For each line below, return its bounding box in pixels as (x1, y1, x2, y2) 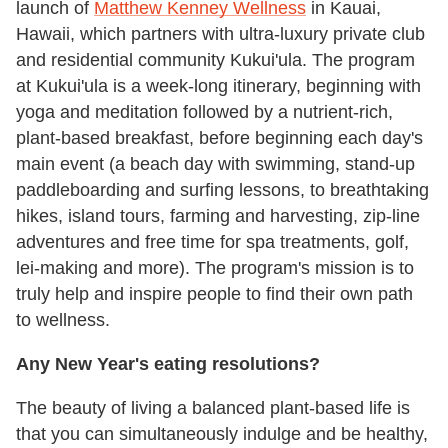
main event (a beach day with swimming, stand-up (16, 153, 415, 174)
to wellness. (16, 309, 110, 330)
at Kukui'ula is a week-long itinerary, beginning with (16, 75, 421, 96)
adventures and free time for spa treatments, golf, (16, 231, 409, 252)
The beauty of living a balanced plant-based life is (16, 397, 410, 418)
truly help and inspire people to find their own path (16, 283, 413, 304)
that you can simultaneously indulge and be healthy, (16, 423, 428, 444)
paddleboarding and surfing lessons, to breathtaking (16, 179, 429, 200)
